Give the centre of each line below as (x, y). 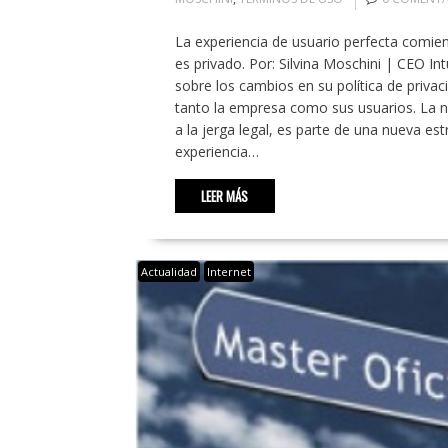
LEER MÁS (224, 196)
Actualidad (168, 272)
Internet (228, 272)
